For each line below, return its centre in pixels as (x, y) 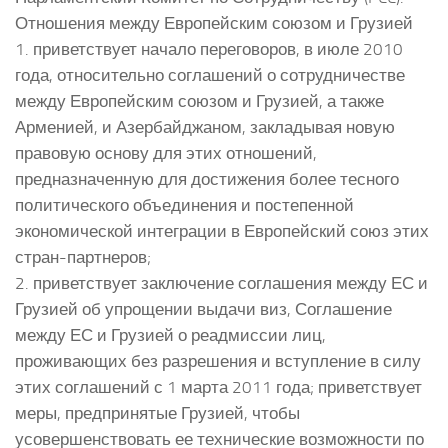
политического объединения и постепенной (184, 204)
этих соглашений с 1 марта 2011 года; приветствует (218, 386)
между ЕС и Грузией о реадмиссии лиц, (170, 334)
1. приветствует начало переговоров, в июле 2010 (209, 48)
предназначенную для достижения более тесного (207, 178)
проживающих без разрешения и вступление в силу (218, 360)
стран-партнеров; (83, 256)
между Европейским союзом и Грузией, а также (199, 100)
